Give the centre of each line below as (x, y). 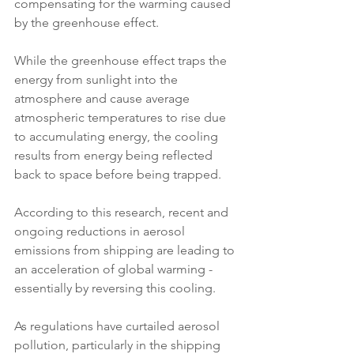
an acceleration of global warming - (115, 269)
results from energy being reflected (115, 156)
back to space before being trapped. (119, 175)
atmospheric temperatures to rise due (122, 118)
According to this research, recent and (123, 213)
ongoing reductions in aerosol (101, 232)
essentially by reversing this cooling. (115, 288)
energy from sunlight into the (98, 80)
